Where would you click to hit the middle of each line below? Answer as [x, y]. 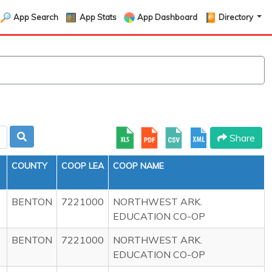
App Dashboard [168, 17]
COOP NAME [138, 166]
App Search [36, 17]
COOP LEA [83, 166]
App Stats [98, 17]
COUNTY [29, 166]
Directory [237, 17]
